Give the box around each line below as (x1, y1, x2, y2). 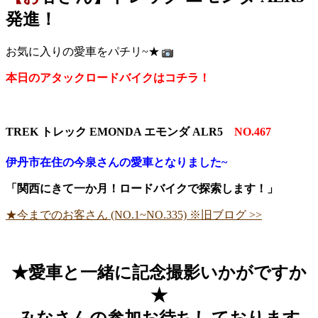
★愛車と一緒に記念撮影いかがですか (11, 263, 307, 283)
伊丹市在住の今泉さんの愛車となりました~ (6, 156, 230, 169)
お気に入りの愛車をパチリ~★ (6, 45, 160, 57)
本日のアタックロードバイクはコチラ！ (6, 71, 210, 84)
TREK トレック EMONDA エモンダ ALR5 (6, 125, 234, 138)
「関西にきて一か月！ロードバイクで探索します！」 (6, 182, 278, 195)
